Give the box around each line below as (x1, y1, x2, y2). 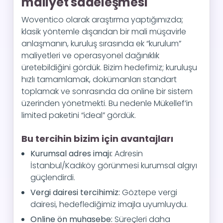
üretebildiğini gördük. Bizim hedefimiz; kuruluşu (21, 62, 197, 73)
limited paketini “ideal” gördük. (21, 110, 136, 121)
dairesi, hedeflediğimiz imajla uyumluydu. (30, 199, 188, 210)
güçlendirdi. (30, 172, 75, 183)
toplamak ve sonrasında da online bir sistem (21, 86, 193, 97)
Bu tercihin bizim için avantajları (21, 132, 173, 145)
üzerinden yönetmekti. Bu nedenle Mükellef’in (21, 98, 193, 109)
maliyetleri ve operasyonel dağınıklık (21, 50, 159, 61)
